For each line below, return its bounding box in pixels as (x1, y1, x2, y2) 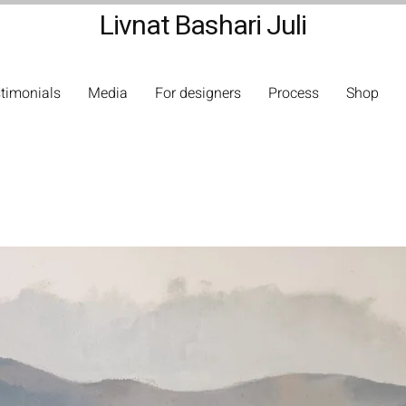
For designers (155, 82, 241, 104)
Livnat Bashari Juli (99, 6, 307, 46)
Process (268, 82, 319, 104)
